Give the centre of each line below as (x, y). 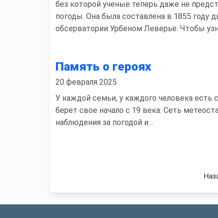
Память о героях (103, 66)
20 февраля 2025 (86, 82)
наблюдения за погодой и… (104, 122)
